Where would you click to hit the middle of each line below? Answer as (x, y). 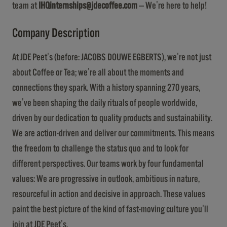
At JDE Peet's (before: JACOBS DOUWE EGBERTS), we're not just (112, 57)
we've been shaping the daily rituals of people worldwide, (105, 103)
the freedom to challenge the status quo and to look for (100, 148)
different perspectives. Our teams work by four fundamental (108, 164)
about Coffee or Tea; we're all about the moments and (98, 72)
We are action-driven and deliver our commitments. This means (113, 133)
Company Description (56, 33)
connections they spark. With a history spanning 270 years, (106, 88)
